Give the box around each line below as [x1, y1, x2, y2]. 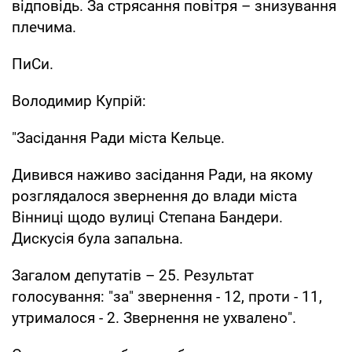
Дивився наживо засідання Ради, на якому [12, 165, 313, 184]
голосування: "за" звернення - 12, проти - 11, [12, 287, 322, 306]
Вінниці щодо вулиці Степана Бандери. [12, 207, 283, 226]
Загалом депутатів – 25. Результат [12, 266, 254, 284]
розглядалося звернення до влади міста [12, 186, 297, 205]
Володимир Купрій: [12, 91, 146, 110]
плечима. [12, 17, 76, 36]
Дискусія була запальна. [12, 229, 183, 247]
